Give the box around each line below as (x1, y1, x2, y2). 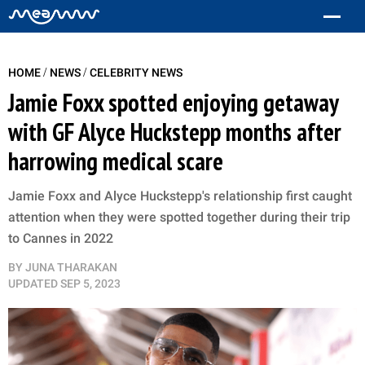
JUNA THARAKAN (25, 261, 117, 274)
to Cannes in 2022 (8, 231, 113, 246)
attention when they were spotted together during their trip (8, 209, 350, 225)
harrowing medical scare (8, 145, 223, 177)
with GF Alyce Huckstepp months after (8, 116, 341, 147)
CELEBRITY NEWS (90, 66, 182, 79)
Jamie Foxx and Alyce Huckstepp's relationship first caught (8, 188, 352, 204)
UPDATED (8, 277, 58, 290)
